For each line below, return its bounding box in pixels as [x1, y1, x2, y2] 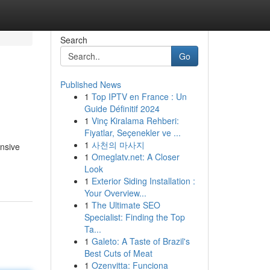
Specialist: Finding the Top [84, 211, 185, 223]
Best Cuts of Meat [84, 247, 152, 259]
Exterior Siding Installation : [91, 175, 195, 187]
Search [60, 34, 87, 46]
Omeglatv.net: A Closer [91, 151, 180, 163]
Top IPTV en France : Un [91, 90, 187, 102]
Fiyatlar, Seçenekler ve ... [84, 127, 181, 139]
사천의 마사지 [91, 139, 145, 151]
